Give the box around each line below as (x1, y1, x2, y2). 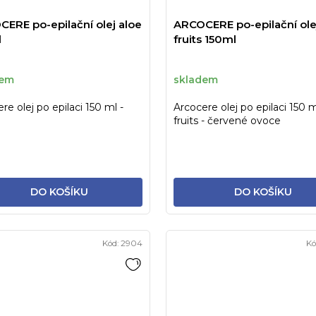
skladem (174, 73, 218, 86)
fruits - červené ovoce (174, 114, 281, 128)
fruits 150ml (174, 32, 236, 47)
